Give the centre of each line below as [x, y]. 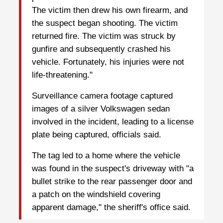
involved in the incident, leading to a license [113, 122]
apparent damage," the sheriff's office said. [111, 208]
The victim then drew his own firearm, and [110, 10]
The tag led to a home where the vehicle [106, 156]
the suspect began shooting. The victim [105, 23]
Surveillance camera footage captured [102, 96]
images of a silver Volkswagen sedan [101, 109]
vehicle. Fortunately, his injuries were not [108, 62]
